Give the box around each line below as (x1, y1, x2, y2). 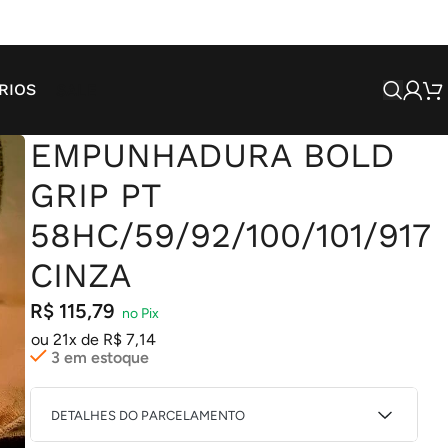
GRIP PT (29, 175, 161, 215)
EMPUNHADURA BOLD (29, 135, 395, 175)
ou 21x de (30, 330, 103, 349)
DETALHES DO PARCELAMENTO (50, 407, 245, 423)
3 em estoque (50, 348, 149, 367)
